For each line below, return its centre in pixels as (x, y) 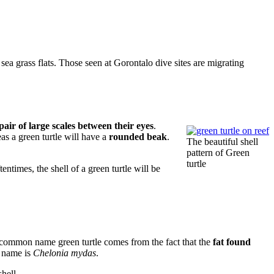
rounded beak (138, 136)
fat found (232, 242)
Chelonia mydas (65, 253)
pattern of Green (218, 152)
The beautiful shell (222, 141)
